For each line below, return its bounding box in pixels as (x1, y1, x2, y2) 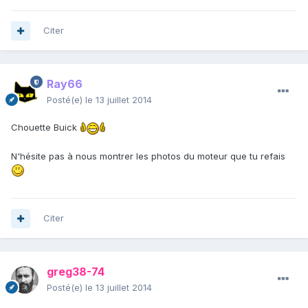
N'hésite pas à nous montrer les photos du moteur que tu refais (11, 150, 285, 162)
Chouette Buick (11, 122, 80, 133)
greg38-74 (47, 265, 104, 279)
